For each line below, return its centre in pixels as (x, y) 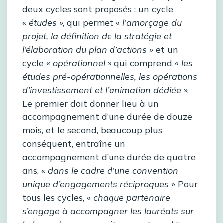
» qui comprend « (143, 63)
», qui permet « (88, 23)
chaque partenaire (132, 198)
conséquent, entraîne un (74, 144)
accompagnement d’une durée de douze (107, 117)
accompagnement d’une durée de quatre (109, 157)
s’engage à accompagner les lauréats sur (108, 211)
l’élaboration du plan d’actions (85, 50)
